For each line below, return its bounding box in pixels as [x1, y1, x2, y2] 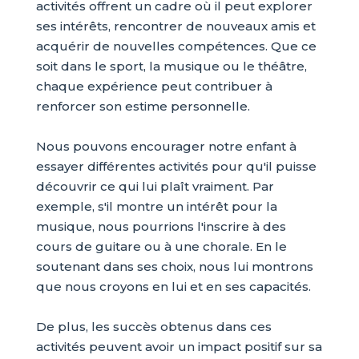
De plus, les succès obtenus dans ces [35, 319, 272, 334]
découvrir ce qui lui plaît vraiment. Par [35, 179, 274, 194]
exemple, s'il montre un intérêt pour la [35, 199, 277, 214]
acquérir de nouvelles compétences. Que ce [35, 38, 317, 54]
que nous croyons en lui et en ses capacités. [35, 279, 311, 294]
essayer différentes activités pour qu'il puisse [35, 159, 317, 174]
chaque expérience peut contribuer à [35, 79, 272, 94]
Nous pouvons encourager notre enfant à [35, 139, 296, 154]
